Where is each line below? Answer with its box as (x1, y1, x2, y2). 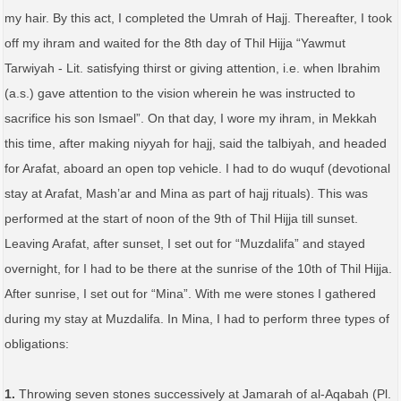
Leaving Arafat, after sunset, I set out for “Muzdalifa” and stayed (4, 235, 365, 251)
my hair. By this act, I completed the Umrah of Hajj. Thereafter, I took (4, 10, 392, 25)
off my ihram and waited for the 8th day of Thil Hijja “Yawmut (4, 35, 346, 50)
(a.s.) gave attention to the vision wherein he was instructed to (4, 85, 355, 100)
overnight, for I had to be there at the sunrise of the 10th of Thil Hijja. (4, 260, 392, 276)
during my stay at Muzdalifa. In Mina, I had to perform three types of (4, 311, 389, 326)
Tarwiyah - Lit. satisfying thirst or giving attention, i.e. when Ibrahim (4, 60, 380, 75)
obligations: (4, 336, 69, 351)
